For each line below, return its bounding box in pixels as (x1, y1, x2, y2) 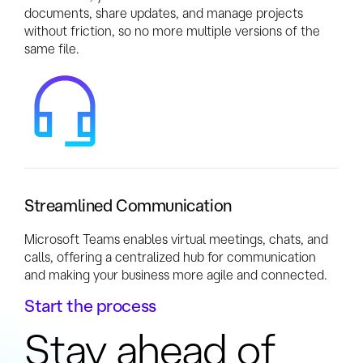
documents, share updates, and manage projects (24, 6, 303, 21)
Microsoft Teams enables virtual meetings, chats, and (24, 232, 328, 247)
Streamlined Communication (24, 196, 232, 216)
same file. (24, 41, 79, 57)
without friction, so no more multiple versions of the (24, 23, 320, 39)
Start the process (24, 296, 156, 316)
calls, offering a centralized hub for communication (24, 250, 316, 265)
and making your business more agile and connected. (24, 267, 327, 283)
